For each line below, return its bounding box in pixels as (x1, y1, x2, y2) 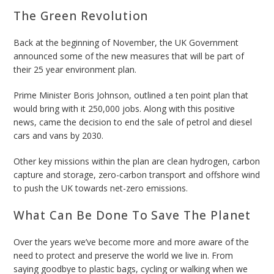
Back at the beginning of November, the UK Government (13, 36, 239, 48)
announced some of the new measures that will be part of (13, 50, 245, 62)
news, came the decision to (13, 116, 123, 128)
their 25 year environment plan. (13, 63, 137, 75)
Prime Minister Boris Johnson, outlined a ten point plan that (13, 89, 249, 101)
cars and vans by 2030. (13, 129, 106, 141)
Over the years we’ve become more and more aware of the (13, 235, 250, 248)
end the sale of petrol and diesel (122, 116, 253, 128)
